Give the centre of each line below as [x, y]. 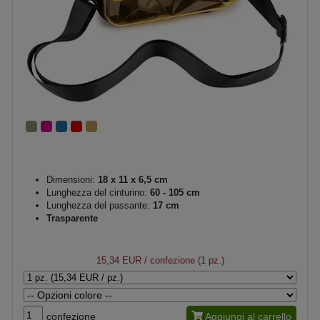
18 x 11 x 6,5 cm [131, 179]
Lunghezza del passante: [98, 205]
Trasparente [72, 218]
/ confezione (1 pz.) [182, 260]
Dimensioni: [71, 179]
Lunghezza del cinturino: [97, 192]
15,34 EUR [119, 260]
